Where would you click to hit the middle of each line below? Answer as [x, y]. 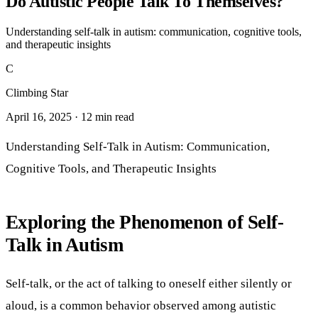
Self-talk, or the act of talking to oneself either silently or [149, 283]
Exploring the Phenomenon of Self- [145, 223]
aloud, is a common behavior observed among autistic [141, 305]
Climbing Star [37, 92]
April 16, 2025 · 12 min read [70, 116]
